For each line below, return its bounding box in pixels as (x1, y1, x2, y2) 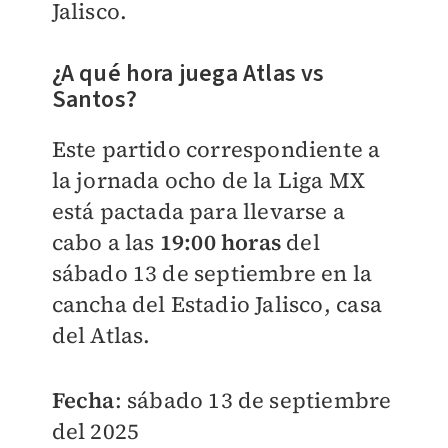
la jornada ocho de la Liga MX (51, 165, 366, 195)
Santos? (51, 82, 137, 117)
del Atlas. (51, 320, 151, 350)
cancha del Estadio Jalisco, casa (51, 289, 382, 319)
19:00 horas (159, 227, 281, 257)
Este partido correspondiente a (51, 134, 381, 164)
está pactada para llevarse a (51, 196, 346, 226)
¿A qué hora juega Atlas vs (51, 56, 325, 91)
